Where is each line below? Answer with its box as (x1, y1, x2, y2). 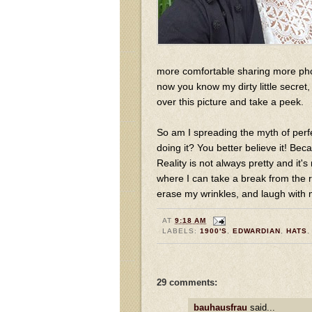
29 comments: (157, 276, 217, 288)
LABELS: (162, 227, 201, 235)
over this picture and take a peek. (157, 95, 304, 107)
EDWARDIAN (233, 227, 281, 235)
